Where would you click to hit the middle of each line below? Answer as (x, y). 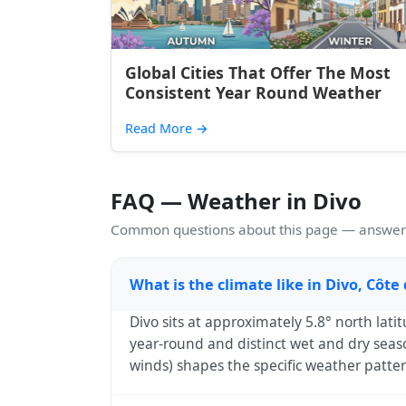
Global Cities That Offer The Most (258, 72)
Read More (160, 128)
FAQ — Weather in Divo (236, 201)
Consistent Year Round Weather (253, 92)
